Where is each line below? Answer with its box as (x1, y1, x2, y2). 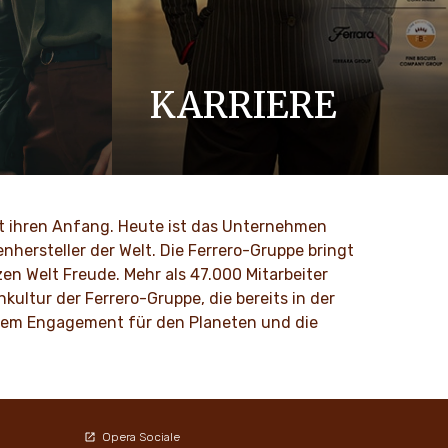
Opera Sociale (101, 429, 180, 444)
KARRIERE (150, 82, 338, 128)
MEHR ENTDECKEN (171, 191, 311, 210)
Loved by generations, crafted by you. (150, 129, 397, 147)
